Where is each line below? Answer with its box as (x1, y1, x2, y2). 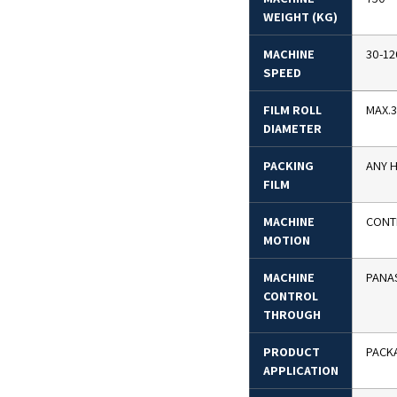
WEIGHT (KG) (262, 7, 338, 25)
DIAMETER (262, 119, 322, 136)
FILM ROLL (262, 100, 322, 118)
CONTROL (262, 286, 318, 304)
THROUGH (262, 305, 321, 323)
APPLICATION (262, 361, 339, 378)
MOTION (262, 230, 310, 248)
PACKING (262, 156, 314, 174)
